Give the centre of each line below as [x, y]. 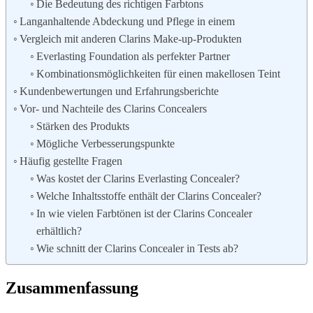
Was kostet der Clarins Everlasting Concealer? [138, 179]
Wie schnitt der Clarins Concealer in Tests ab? [138, 249]
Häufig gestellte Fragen [71, 161]
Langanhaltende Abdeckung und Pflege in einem [128, 22]
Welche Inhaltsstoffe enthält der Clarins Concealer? [149, 196]
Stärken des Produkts [83, 126]
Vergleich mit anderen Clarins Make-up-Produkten [131, 39]
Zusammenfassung [72, 288]
